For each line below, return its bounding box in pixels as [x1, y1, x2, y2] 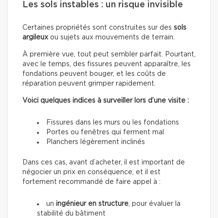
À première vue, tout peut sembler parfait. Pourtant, [22, 51, 196, 58]
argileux [22, 34, 48, 41]
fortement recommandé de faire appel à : [22, 179, 161, 186]
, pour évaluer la [128, 200, 181, 208]
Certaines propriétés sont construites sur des [22, 24, 174, 32]
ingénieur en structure [56, 200, 128, 208]
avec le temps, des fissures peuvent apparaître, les [22, 61, 191, 68]
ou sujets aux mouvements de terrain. [48, 34, 175, 41]
